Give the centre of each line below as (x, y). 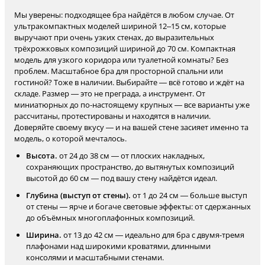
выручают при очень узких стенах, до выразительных (114, 37)
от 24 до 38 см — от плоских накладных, (131, 156)
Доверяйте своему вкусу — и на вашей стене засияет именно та (131, 127)
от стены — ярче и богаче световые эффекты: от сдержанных (138, 206)
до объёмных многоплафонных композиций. (110, 218)
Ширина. (44, 235)
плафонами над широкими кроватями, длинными (118, 246)
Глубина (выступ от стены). (78, 195)
